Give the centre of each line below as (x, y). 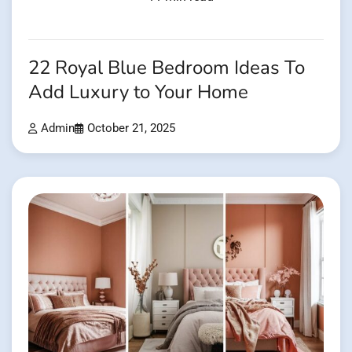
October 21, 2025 (131, 128)
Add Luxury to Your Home (138, 92)
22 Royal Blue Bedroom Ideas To (167, 68)
